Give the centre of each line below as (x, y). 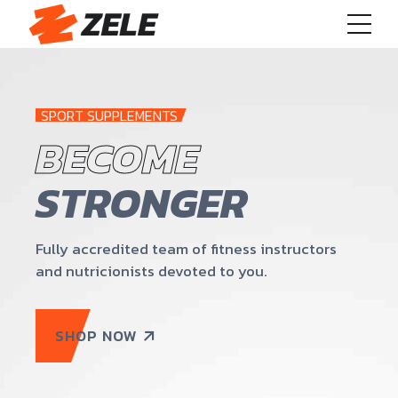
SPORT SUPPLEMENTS (109, 115)
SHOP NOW (97, 335)
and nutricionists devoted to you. (151, 271)
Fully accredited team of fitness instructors (186, 249)
